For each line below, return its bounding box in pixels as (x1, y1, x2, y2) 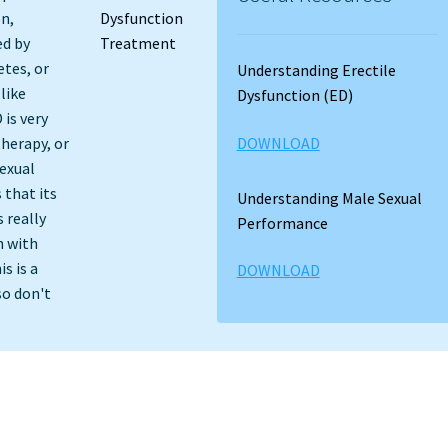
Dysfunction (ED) (236, 85, 353, 106)
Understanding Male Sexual (236, 187, 422, 208)
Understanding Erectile (236, 60, 396, 81)
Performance (236, 212, 328, 233)
